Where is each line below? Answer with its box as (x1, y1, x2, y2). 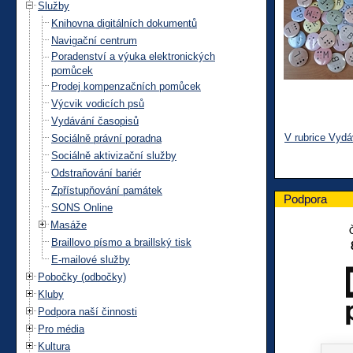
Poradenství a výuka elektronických (51, 50, 215, 62)
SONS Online (51, 201, 113, 214)
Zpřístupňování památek (51, 184, 162, 196)
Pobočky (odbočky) (38, 270, 126, 283)
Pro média (38, 322, 84, 335)
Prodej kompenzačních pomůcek (51, 80, 201, 92)
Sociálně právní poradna (51, 132, 162, 144)
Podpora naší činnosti (38, 305, 137, 318)
